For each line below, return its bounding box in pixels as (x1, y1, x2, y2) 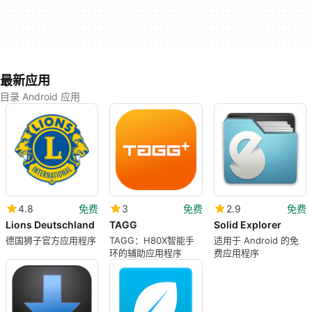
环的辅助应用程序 (109, 247, 182, 258)
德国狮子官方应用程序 (6, 234, 96, 246)
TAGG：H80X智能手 (109, 234, 195, 246)
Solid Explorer (213, 218, 281, 231)
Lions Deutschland (6, 218, 95, 231)
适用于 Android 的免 (213, 234, 299, 246)
